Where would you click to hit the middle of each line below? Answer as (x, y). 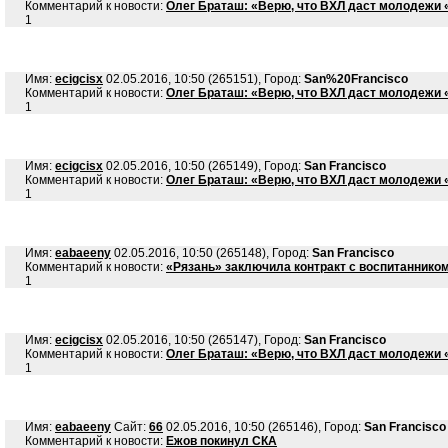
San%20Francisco (356, 79)
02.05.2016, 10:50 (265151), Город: (203, 79)
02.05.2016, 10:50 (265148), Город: (211, 253)
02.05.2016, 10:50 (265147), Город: (203, 340)
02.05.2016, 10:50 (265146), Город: (263, 427)
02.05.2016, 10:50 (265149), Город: (203, 166)
